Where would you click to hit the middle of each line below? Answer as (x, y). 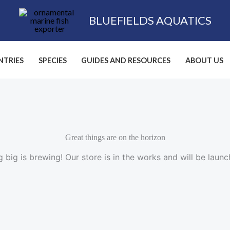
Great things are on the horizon (115, 137)
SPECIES (52, 60)
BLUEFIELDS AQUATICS (150, 20)
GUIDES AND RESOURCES (126, 60)
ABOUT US (205, 60)
